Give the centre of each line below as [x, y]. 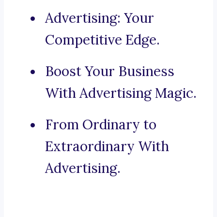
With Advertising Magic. [121, 93]
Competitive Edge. [102, 40]
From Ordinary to [101, 125]
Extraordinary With [107, 147]
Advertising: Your [100, 18]
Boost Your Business [110, 71]
